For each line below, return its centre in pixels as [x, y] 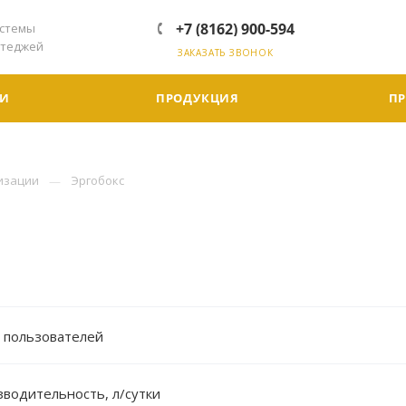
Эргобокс [97, 180]
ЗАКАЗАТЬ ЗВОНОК [225, 53]
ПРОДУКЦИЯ [198, 98]
